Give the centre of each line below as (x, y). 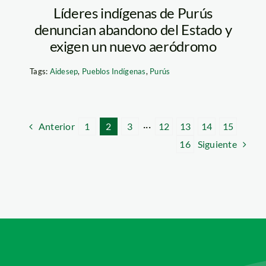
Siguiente (217, 144)
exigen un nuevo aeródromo (133, 46)
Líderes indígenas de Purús (133, 12)
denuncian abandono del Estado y (133, 29)
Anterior (57, 126)
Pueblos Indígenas (114, 71)
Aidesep (64, 71)
